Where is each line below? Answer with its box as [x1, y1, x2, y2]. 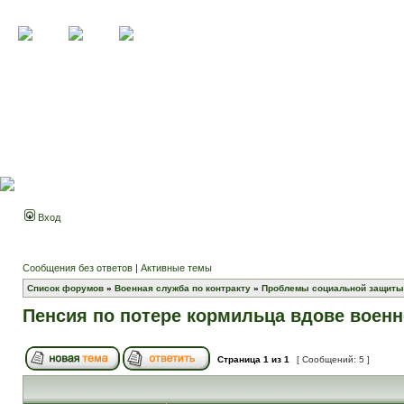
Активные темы [141, 262, 212, 273]
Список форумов [27, 283, 104, 293]
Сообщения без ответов [23, 262, 133, 273]
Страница [215, 354, 263, 364]
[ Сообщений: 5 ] [294, 354, 372, 364]
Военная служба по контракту [115, 283, 251, 293]
